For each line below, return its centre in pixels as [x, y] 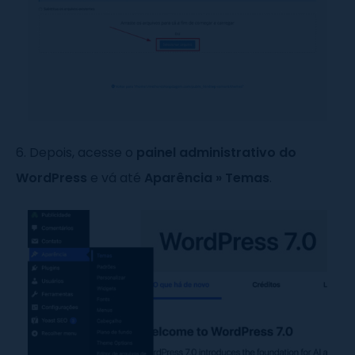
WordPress [52, 178]
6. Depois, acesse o [76, 153]
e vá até [116, 178]
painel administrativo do [216, 153]
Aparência [180, 178]
